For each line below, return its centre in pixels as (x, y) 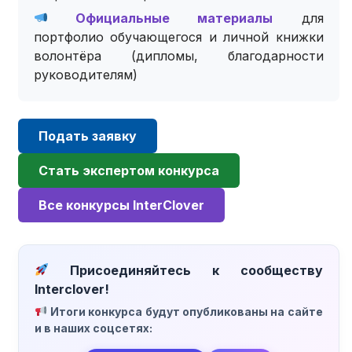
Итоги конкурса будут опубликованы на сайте (187, 311)
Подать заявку (88, 136)
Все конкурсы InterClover (122, 205)
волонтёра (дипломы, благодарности (179, 55)
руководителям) (86, 74)
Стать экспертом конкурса (129, 170)
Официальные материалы (161, 18)
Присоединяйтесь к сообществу (186, 270)
